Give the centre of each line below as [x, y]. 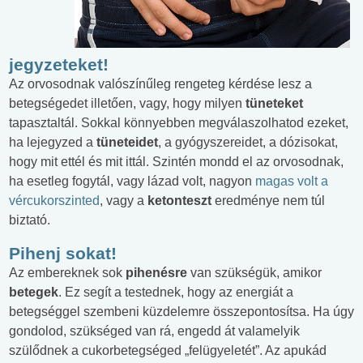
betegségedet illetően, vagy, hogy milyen [127, 103]
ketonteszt [181, 200]
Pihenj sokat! [63, 253]
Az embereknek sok [67, 272]
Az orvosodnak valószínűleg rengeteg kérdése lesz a [160, 83]
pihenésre [158, 272]
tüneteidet [127, 142]
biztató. [30, 220]
